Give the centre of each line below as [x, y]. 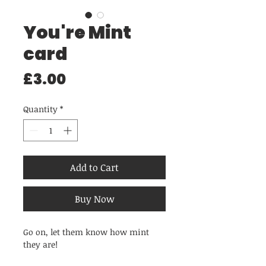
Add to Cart [94, 168]
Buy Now [94, 199]
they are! [40, 245]
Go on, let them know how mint [86, 232]
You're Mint [77, 33]
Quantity [40, 109]
